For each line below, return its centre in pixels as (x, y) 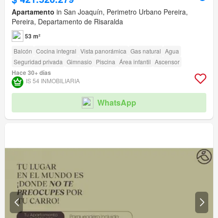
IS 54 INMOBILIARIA (53, 80)
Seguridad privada (38, 61)
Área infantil (135, 61)
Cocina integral (56, 51)
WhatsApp (117, 103)
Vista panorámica (103, 51)
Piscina (106, 61)
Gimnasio (79, 61)
